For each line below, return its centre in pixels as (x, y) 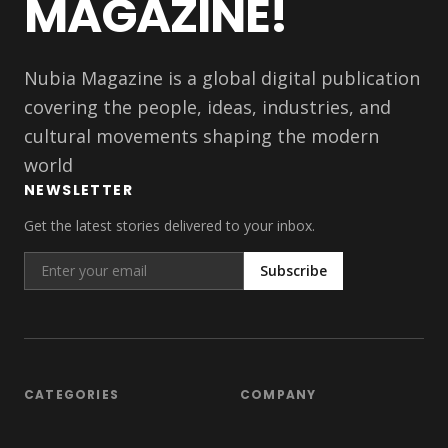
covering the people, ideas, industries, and (207, 107)
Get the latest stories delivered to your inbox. (169, 225)
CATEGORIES (71, 394)
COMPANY (278, 394)
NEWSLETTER (78, 190)
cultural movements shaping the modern (201, 136)
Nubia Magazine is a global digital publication (222, 78)
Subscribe (293, 270)
